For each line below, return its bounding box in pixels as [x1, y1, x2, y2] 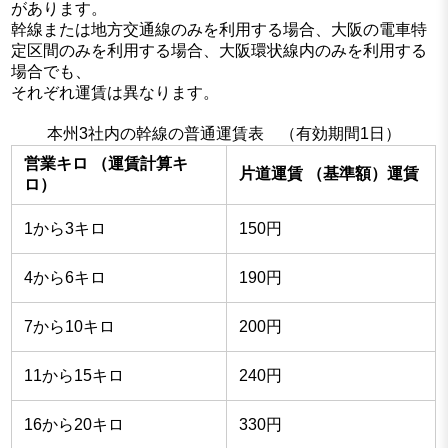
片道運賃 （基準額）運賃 [239, 165, 420, 183]
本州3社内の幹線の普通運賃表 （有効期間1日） [46, 125, 401, 143]
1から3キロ [24, 220, 107, 238]
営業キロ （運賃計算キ [24, 155, 189, 173]
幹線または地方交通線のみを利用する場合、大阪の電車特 [11, 21, 428, 39]
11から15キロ [24, 367, 125, 385]
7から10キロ [24, 318, 116, 336]
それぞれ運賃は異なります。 [11, 84, 220, 102]
